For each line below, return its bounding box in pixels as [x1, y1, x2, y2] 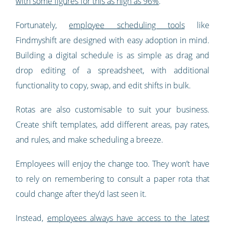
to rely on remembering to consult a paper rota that [16, 173, 209, 185]
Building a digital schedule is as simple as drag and [16, 50, 209, 61]
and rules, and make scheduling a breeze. [16, 134, 164, 146]
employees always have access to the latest [47, 212, 209, 224]
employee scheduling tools [69, 20, 185, 31]
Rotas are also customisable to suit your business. [16, 104, 209, 116]
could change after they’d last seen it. [16, 188, 147, 200]
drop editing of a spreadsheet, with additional [16, 65, 209, 76]
